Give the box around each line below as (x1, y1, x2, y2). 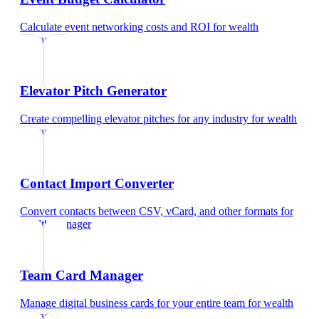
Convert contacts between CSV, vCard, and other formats (20, 204, 278, 217)
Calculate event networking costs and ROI (20, 20, 210, 33)
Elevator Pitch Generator (20, 83, 167, 99)
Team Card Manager (20, 268, 143, 283)
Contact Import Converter (20, 175, 174, 191)
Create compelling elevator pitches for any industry (20, 113, 249, 125)
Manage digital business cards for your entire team (20, 297, 245, 310)
